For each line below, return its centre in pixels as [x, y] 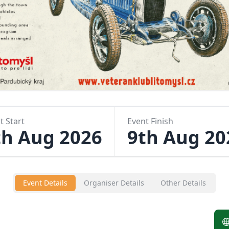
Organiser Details [114, 182]
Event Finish [150, 121]
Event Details [45, 182]
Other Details [183, 182]
